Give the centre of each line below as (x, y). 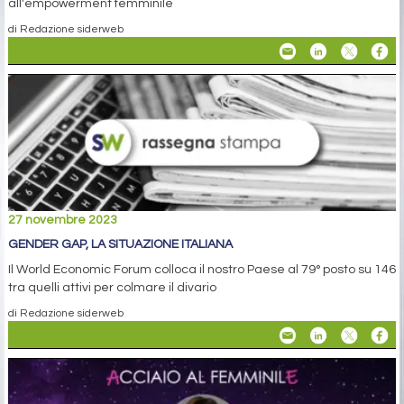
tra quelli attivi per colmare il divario (112, 288)
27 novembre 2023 (63, 220)
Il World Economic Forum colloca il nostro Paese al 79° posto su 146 (202, 270)
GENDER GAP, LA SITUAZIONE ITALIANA (120, 245)
